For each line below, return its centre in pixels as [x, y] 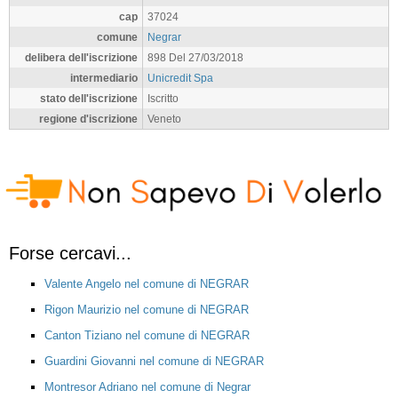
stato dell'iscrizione [89, 98]
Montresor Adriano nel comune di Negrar [147, 386]
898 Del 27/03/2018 [195, 57]
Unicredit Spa [180, 78]
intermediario [104, 78]
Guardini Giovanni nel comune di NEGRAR [154, 361]
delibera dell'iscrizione [81, 57]
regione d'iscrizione [88, 119]
